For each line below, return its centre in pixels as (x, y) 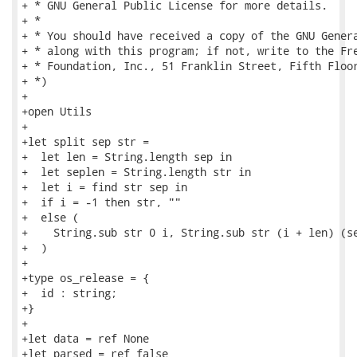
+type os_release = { (85, 278)
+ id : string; (69, 293)
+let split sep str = (85, 141)
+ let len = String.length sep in (127, 157)
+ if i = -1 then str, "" (101, 202)
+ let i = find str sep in (104, 187)
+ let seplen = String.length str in (136, 172)
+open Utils (57, 111)
